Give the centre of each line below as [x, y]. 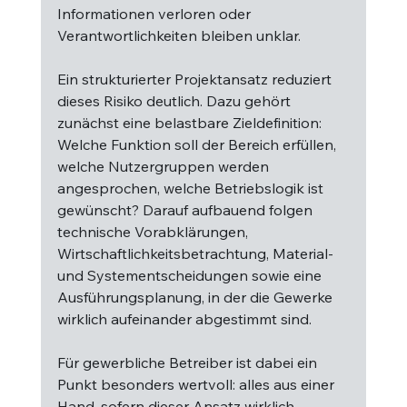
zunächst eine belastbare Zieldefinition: [191, 123]
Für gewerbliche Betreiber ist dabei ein [189, 362]
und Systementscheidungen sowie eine [191, 275]
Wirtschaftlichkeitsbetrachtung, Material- [197, 253]
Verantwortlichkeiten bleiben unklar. [179, 35]
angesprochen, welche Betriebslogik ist [192, 188]
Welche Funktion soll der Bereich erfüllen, [198, 144]
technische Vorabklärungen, [154, 232]
